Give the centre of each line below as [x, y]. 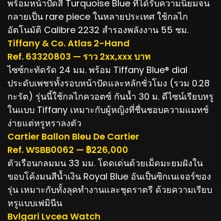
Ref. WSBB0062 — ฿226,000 [68, 149]
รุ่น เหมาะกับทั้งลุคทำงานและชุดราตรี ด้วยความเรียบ [110, 189]
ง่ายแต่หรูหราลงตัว [44, 123]
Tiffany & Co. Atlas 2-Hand [69, 43]
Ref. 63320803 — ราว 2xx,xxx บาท [79, 56]
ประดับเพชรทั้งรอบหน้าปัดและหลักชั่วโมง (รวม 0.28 [109, 83]
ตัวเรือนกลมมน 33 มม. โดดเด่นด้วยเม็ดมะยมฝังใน [105, 163]
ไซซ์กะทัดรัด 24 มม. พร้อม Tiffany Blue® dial [97, 70]
